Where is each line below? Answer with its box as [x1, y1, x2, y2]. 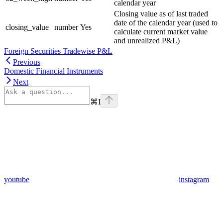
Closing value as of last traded [114, 9, 208, 18]
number [54, 23, 78, 32]
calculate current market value [114, 27, 208, 36]
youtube [4, 175, 29, 184]
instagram [179, 175, 209, 184]
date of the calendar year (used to [114, 18, 218, 27]
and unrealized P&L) [114, 36, 180, 45]
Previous [13, 58, 40, 67]
